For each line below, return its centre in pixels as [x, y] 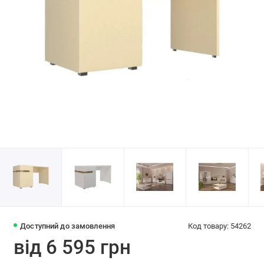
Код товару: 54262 [219, 226]
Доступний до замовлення [68, 226]
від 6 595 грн [72, 247]
